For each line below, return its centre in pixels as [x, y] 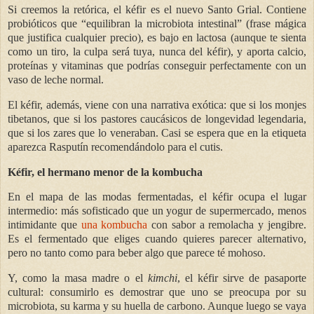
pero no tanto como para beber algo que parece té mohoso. [137, 253]
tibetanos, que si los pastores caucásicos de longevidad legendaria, [157, 118]
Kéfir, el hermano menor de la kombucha [105, 172]
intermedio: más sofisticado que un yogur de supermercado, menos [157, 211]
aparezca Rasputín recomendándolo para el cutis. [115, 146]
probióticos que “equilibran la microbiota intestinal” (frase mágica [157, 23]
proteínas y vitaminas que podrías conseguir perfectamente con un [157, 65]
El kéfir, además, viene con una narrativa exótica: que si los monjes [157, 104]
